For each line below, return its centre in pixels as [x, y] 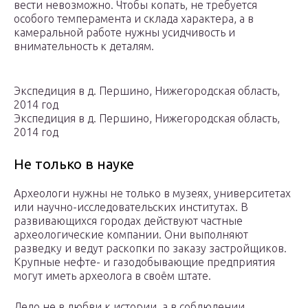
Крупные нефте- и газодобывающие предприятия [144, 262]
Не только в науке [74, 164]
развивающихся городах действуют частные [128, 221]
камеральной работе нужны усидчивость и [124, 33]
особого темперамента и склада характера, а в [134, 19]
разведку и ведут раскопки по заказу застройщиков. [150, 249]
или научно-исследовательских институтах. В [131, 207]
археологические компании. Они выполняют [131, 235]
